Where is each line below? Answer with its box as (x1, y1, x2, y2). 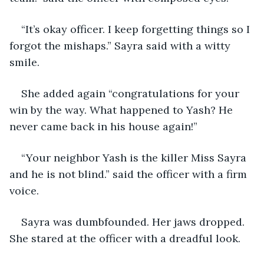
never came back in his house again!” (9, 119, 197, 133)
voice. (9, 183, 39, 197)
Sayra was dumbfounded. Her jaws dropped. (21, 214, 247, 229)
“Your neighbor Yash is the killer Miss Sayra (21, 150, 249, 164)
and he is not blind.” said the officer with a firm (9, 167, 250, 181)
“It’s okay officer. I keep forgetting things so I (21, 22, 253, 36)
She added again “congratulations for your (21, 86, 242, 100)
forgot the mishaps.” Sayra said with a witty (9, 38, 233, 52)
